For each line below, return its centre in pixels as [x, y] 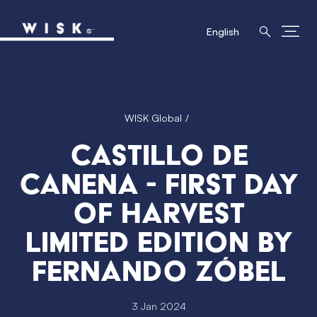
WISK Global [153, 118]
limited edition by [159, 242]
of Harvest [159, 213]
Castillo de [159, 155]
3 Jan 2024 [158, 306]
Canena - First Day [159, 184]
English [223, 31]
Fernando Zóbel [159, 271]
